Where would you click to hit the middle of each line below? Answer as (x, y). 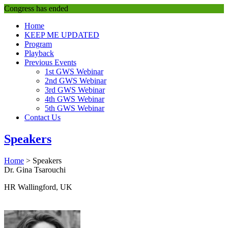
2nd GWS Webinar (76, 81)
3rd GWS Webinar (75, 90)
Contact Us (42, 117)
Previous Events (50, 62)
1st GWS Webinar (74, 72)
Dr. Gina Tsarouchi (35, 169)
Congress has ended (36, 8)
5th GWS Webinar (75, 108)
